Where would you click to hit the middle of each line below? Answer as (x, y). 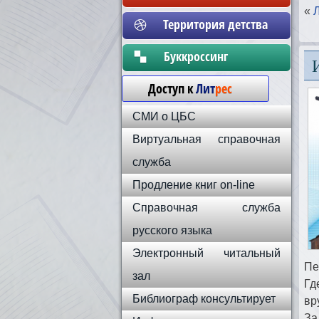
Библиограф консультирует (204, 299)
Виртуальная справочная (206, 139)
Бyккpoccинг (215, 56)
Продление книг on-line (194, 185)
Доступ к (165, 88)
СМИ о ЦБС (164, 116)
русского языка (172, 230)
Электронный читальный (206, 253)
